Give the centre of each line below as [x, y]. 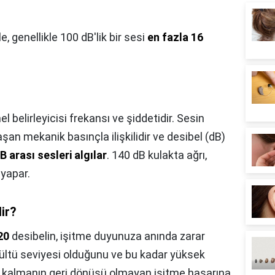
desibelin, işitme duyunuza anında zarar [107, 236]
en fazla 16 [175, 37]
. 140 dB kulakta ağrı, [157, 155]
